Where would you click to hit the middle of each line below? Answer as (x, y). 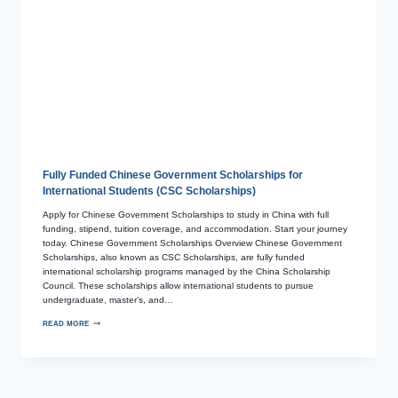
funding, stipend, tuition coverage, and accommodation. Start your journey (195, 228)
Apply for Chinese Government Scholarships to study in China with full (186, 214)
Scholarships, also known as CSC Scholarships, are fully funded (174, 257)
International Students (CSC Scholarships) (149, 191)
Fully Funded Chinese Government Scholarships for (173, 175)
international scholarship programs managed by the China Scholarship (187, 271)
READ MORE (66, 323)
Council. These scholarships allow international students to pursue (178, 285)
